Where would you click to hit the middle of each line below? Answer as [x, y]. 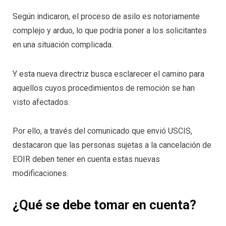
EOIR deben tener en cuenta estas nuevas [86, 159]
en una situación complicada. [63, 44]
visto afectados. [41, 102]
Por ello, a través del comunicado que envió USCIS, [102, 131]
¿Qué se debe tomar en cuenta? [104, 205]
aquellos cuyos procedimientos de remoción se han [104, 88]
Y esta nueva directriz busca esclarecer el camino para [108, 74]
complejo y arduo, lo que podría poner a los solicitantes [110, 30]
